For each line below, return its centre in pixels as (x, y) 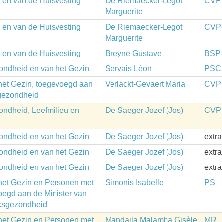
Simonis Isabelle (134, 183)
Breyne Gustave (133, 53)
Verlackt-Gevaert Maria (145, 84)
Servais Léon (128, 69)
